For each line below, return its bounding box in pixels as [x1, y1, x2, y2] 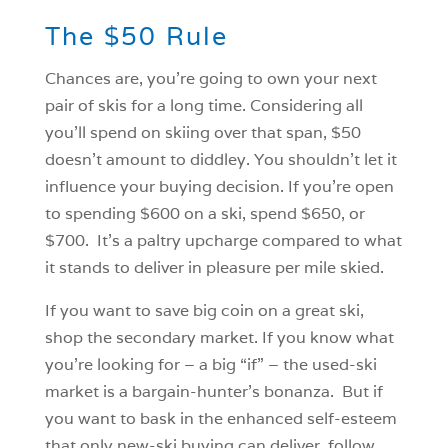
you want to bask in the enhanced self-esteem [44, 407, 397, 429]
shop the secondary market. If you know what [44, 326, 394, 348]
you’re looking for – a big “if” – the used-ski [44, 353, 377, 375]
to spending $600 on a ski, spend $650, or [44, 202, 365, 224]
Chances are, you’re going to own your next [44, 67, 377, 89]
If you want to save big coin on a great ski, [44, 299, 364, 321]
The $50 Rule [44, 19, 228, 52]
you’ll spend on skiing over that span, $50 [44, 121, 361, 143]
